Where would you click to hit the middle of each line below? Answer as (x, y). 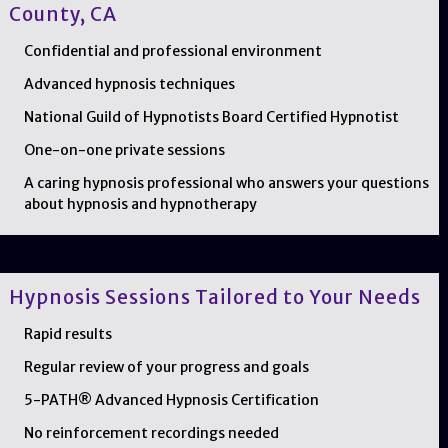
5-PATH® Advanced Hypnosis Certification (171, 400)
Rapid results (67, 334)
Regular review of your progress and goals (166, 367)
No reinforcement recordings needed (151, 433)
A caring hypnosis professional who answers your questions (226, 182)
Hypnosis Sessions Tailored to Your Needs (214, 297)
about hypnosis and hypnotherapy (140, 203)
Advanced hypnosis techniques (129, 83)
